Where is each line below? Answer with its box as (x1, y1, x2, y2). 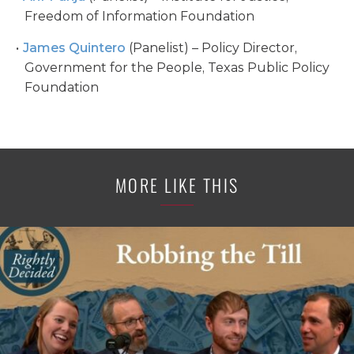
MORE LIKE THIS (115, 171, 239, 198)
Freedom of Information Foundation (24, 8, 255, 24)
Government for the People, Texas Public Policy (24, 59, 330, 75)
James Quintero (22, 40, 126, 55)
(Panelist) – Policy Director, (125, 40, 297, 55)
